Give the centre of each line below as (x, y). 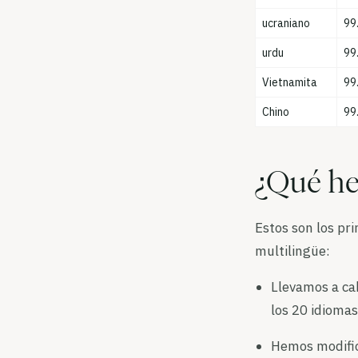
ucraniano (286, 23)
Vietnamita (290, 82)
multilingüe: (293, 251)
